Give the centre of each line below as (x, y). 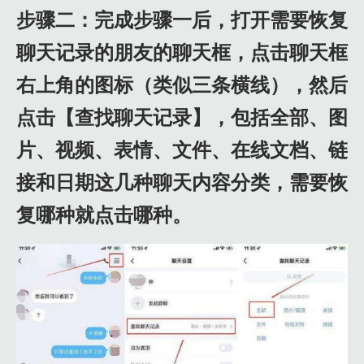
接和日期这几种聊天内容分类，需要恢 (182, 183)
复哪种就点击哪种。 (104, 216)
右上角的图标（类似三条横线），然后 (182, 86)
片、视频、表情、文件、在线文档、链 (182, 151)
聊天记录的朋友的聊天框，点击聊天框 (182, 53)
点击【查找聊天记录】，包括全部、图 (182, 118)
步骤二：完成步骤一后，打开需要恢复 (182, 21)
